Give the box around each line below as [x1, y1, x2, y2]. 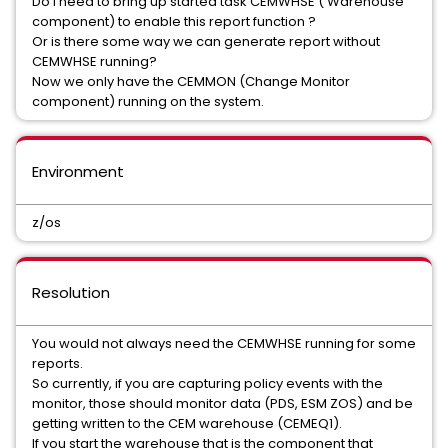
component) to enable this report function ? [32, 12, 316, 31]
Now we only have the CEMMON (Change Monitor [32, 72, 350, 91]
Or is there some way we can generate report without [32, 32, 380, 51]
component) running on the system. [32, 92, 267, 111]
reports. [32, 354, 83, 373]
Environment [32, 161, 124, 182]
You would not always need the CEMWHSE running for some [32, 334, 416, 353]
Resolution [32, 282, 110, 303]
